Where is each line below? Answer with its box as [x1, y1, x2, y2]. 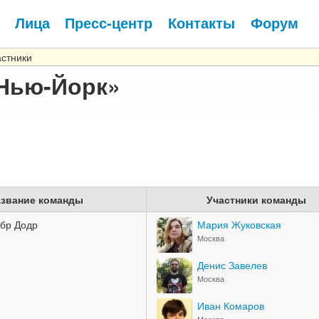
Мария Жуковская [197, 217, 281, 231]
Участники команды [206, 192, 306, 206]
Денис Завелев [197, 258, 267, 272]
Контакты [167, 12, 235, 33]
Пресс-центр [65, 12, 153, 33]
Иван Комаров [197, 298, 264, 313]
